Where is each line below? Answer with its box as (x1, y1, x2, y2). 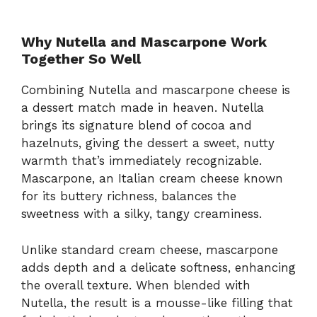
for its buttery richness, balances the (21, 189, 236, 204)
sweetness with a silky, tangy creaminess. (21, 207, 262, 221)
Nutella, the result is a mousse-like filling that (21, 295, 293, 310)
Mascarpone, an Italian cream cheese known (21, 171, 283, 186)
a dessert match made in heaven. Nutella (21, 100, 264, 115)
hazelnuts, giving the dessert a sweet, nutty (21, 136, 275, 151)
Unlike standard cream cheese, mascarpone (21, 242, 278, 257)
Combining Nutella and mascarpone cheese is (21, 83, 290, 98)
